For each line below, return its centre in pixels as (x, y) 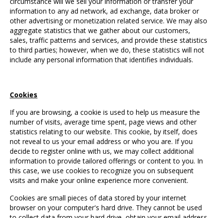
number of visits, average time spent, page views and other (103, 122)
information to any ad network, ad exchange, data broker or (104, 11)
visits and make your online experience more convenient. (99, 181)
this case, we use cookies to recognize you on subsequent (102, 171)
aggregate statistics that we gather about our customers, (100, 31)
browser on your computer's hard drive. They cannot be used (106, 208)
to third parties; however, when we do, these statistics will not (107, 50)
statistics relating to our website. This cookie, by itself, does (104, 132)
